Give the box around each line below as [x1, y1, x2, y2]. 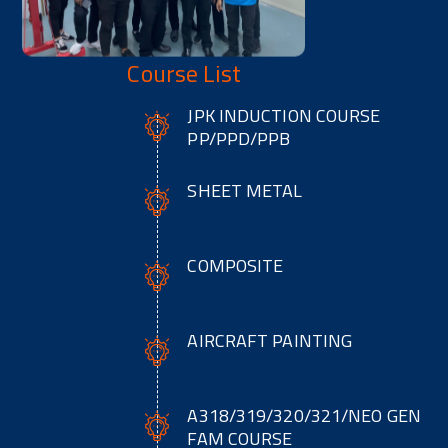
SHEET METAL [187, 177, 303, 205]
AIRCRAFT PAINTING [187, 327, 353, 355]
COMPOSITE [187, 252, 284, 280]
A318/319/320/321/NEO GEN [187, 402, 421, 430]
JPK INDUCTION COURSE [187, 102, 381, 130]
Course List [127, 55, 242, 92]
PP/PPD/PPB [187, 125, 291, 153]
